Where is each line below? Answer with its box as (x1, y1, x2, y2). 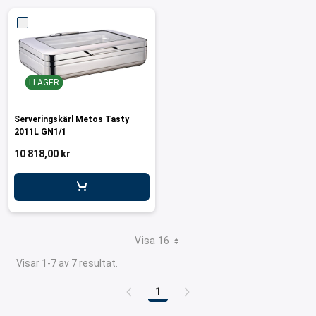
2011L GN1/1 (14, 127, 66, 137)
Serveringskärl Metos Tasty (14, 114, 129, 124)
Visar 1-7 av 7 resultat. (16, 257, 118, 269)
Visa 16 (135, 235, 170, 246)
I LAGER (29, 78, 59, 87)
